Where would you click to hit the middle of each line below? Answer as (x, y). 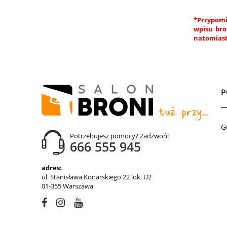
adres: (52, 168)
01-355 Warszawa (67, 186)
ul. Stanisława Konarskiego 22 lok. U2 (97, 177)
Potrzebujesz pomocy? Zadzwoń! (119, 136)
